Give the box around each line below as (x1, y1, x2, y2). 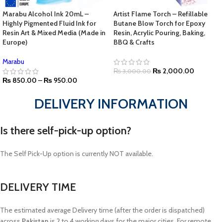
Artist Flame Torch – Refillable (113, 9, 208, 18)
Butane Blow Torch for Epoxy (113, 18, 205, 28)
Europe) (2, 37, 27, 47)
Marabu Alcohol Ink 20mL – (2, 9, 89, 18)
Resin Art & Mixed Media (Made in (2, 28, 106, 37)
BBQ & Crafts (113, 37, 155, 47)
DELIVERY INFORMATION (34, 95, 188, 112)
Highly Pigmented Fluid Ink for (2, 18, 96, 28)
